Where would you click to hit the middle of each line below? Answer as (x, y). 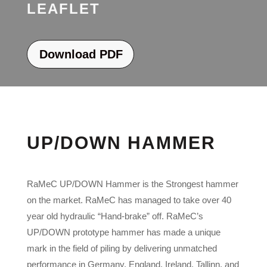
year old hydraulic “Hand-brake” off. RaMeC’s (115, 216)
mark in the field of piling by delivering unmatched (122, 248)
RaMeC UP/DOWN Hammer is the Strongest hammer (132, 184)
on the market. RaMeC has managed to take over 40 (129, 200)
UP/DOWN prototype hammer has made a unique (123, 232)
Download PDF (81, 54)
